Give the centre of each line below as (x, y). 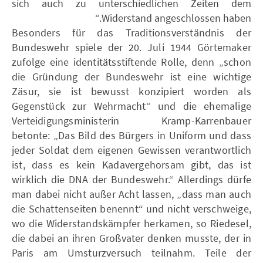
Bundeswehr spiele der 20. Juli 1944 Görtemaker (131, 47)
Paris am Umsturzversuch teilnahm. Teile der (131, 252)
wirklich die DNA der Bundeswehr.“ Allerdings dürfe (131, 179)
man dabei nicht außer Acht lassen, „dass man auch (131, 194)
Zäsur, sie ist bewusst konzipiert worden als (131, 91)
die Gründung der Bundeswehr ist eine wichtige (131, 76)
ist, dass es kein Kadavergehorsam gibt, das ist (131, 164)
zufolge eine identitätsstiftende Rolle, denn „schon (131, 62)
